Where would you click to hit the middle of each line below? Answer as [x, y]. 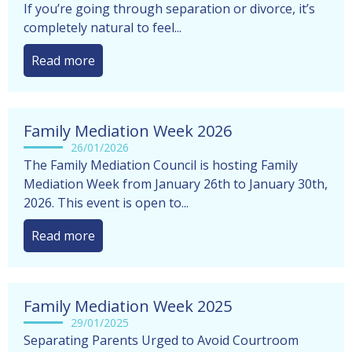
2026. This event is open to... [106, 221]
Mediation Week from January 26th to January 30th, [176, 202]
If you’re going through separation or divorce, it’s [169, 27]
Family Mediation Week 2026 [128, 149]
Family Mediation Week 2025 [128, 324]
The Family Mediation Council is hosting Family [161, 183]
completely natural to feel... [103, 46]
